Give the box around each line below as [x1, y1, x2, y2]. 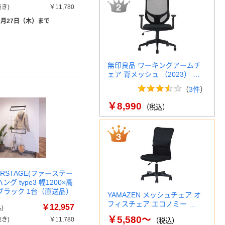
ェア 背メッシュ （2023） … [107, 70, 200, 78]
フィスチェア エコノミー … [107, 200, 196, 208]
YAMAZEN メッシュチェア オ [107, 191, 201, 199]
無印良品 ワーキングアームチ [107, 61, 201, 69]
